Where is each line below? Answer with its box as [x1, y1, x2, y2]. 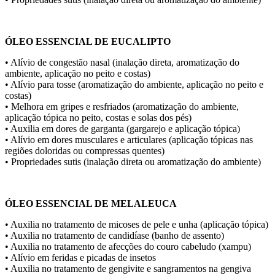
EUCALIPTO [109, 36, 171, 47]
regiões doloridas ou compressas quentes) [5, 145, 165, 157]
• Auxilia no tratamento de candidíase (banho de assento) [5, 230, 224, 241]
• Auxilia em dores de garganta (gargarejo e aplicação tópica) [5, 123, 240, 134]
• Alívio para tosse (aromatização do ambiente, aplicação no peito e [5, 79, 263, 90]
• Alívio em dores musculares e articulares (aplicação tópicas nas [5, 134, 253, 145]
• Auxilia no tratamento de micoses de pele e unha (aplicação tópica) [5, 219, 268, 230]
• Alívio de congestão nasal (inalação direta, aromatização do [5, 57, 239, 68]
